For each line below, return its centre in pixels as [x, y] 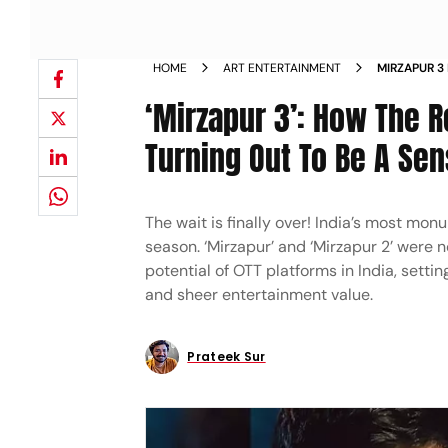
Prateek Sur [226, 356]
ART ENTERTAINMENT [282, 68]
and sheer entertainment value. [259, 294]
